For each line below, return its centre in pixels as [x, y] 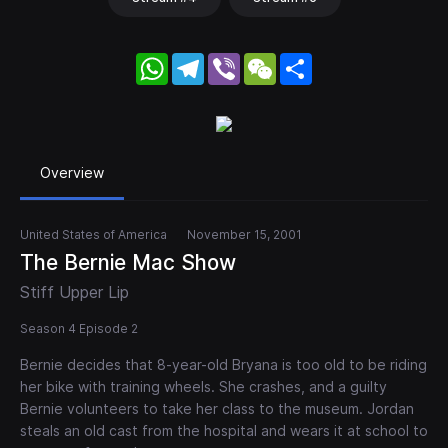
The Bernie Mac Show [128, 263]
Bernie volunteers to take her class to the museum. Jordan [217, 409]
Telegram [237, 61]
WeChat [305, 61]
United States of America [93, 235]
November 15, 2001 [244, 235]
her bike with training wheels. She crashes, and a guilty [203, 387]
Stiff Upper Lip [74, 292]
